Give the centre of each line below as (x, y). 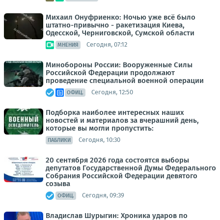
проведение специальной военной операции (125, 80)
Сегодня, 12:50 (112, 92)
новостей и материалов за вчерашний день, (122, 120)
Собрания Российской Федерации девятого (122, 176)
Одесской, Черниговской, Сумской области (120, 33)
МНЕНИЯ (68, 45)
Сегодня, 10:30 (99, 140)
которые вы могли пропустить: (100, 128)
